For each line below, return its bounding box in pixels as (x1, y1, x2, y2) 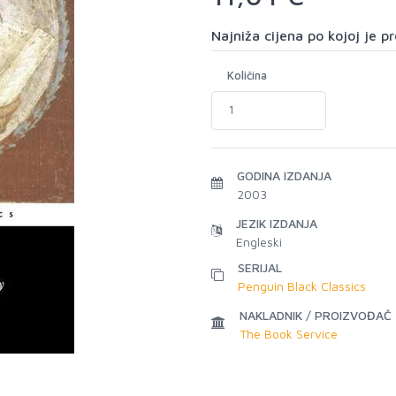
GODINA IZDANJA (237, 168, 331, 183)
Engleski (236, 234, 282, 249)
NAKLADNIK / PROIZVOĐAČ (240, 308, 392, 323)
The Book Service (240, 326, 338, 341)
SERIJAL (238, 260, 282, 275)
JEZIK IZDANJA (236, 216, 317, 231)
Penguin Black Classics (238, 278, 366, 293)
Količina (227, 68, 267, 82)
